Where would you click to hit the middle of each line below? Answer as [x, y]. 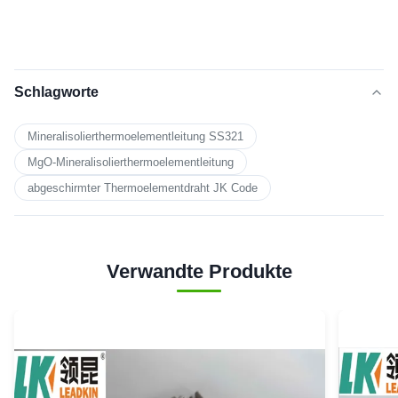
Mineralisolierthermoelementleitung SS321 [135, 137]
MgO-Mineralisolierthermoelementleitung [131, 163]
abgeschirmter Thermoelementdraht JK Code [143, 188]
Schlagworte [56, 92]
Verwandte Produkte [199, 272]
